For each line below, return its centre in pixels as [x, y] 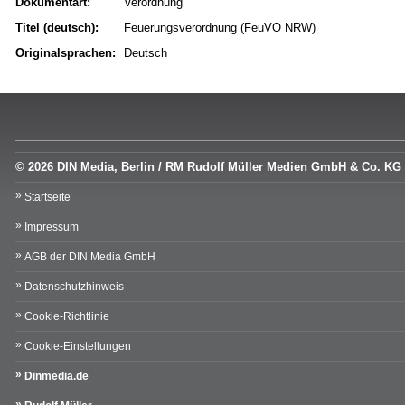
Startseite [47, 198]
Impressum [52, 227]
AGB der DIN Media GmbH [90, 257]
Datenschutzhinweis [74, 287]
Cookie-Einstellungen [78, 347]
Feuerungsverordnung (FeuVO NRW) [220, 28]
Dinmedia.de [57, 377]
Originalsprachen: [66, 53]
